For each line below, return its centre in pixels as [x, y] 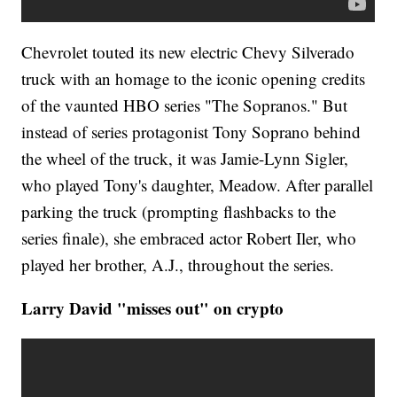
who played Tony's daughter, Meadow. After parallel [198, 185]
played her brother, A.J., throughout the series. [178, 265]
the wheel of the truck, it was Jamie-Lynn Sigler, [185, 159]
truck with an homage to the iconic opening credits [194, 79]
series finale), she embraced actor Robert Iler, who [189, 238]
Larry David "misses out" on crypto [153, 308]
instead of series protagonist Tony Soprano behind [191, 132]
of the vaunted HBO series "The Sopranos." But [185, 105]
